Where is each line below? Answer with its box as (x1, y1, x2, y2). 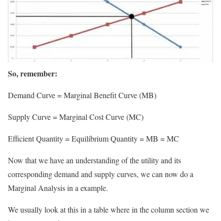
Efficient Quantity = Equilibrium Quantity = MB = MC (8, 133, 179, 144)
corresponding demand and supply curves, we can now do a (8, 168, 193, 179)
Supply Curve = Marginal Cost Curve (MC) (8, 111, 144, 122)
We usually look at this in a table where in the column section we (8, 204, 209, 215)
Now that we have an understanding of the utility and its (8, 154, 181, 165)
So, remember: (8, 67, 57, 79)
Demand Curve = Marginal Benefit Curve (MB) (8, 89, 156, 100)
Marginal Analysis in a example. (8, 182, 108, 193)
